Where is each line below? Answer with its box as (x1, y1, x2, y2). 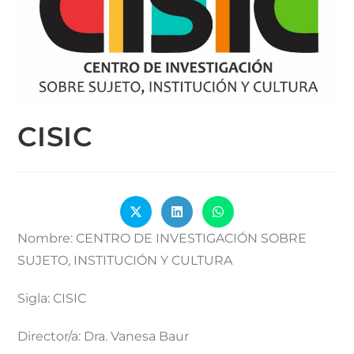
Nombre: (17, 230, 77, 246)
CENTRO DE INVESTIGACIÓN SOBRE (76, 230, 307, 246)
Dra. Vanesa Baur (84, 328, 190, 344)
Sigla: (17, 290, 54, 306)
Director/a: (17, 328, 85, 344)
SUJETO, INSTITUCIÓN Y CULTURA (17, 252, 233, 268)
